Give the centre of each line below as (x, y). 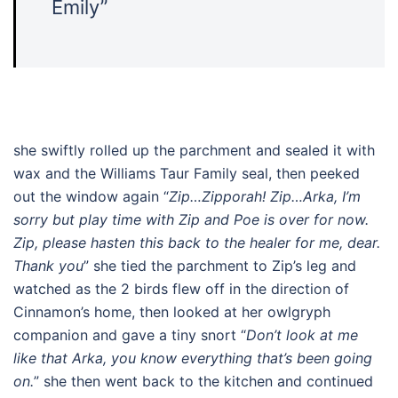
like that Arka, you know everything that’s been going (193, 358)
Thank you (48, 266)
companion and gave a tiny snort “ (130, 335)
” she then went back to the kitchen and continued (203, 381)
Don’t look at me (302, 335)
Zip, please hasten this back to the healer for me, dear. (197, 243)
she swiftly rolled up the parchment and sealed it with (194, 150)
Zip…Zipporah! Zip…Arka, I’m (265, 196)
